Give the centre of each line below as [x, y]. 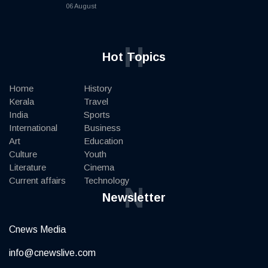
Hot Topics [134, 57]
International [33, 128]
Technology [107, 181]
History [98, 89]
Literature [28, 167]
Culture [23, 154]
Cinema [99, 167]
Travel [96, 102]
